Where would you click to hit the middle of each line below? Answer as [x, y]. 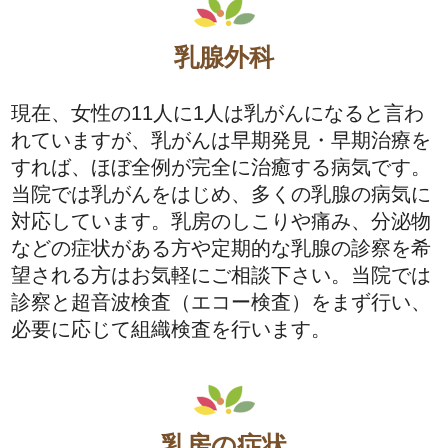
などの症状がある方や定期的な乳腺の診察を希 [221, 248]
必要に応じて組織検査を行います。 [171, 329]
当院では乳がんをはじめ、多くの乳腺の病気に [221, 194]
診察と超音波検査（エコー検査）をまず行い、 [221, 302]
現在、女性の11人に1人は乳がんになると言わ [218, 113]
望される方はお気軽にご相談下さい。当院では [221, 275]
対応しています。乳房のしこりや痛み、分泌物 [221, 221]
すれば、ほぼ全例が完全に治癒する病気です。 [221, 167]
